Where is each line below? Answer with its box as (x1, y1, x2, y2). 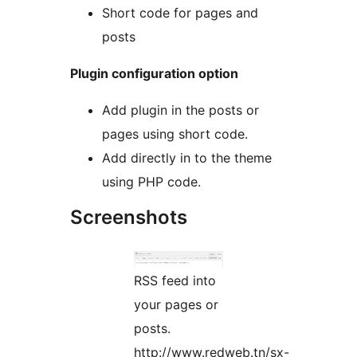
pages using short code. (102, 126, 248, 143)
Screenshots (70, 206, 187, 229)
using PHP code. (102, 174, 201, 190)
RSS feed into (134, 273, 216, 289)
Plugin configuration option (70, 65, 238, 82)
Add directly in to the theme (102, 150, 272, 167)
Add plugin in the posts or (102, 102, 259, 119)
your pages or (134, 296, 218, 313)
